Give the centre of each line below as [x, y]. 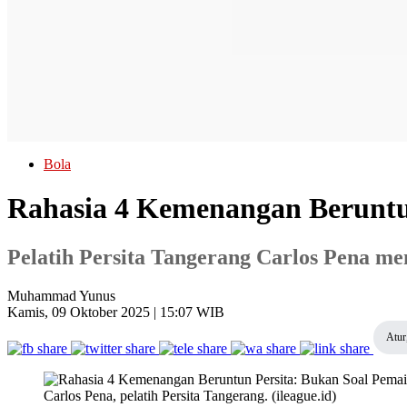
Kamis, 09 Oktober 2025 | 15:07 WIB [116, 312]
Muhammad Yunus [61, 295]
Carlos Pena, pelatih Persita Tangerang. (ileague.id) [190, 395]
